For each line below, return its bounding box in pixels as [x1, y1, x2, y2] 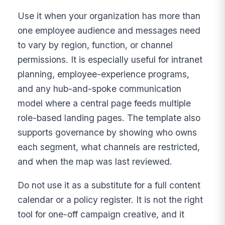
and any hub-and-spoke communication [18, 83, 182, 94]
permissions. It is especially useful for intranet [18, 54, 203, 65]
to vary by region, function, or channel [18, 40, 173, 51]
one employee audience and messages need [18, 25, 201, 36]
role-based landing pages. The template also [18, 113, 201, 124]
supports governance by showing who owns [18, 127, 197, 138]
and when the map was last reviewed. [18, 156, 173, 167]
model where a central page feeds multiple [18, 98, 191, 109]
